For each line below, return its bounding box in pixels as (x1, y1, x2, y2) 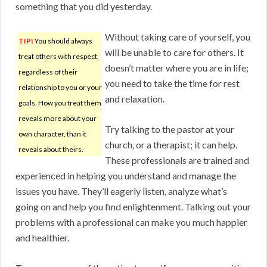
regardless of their (18, 67, 77, 77)
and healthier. (15, 232, 69, 244)
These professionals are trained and (105, 154, 249, 166)
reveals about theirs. (18, 145, 83, 154)
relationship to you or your (18, 83, 102, 92)
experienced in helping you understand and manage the (15, 170, 236, 182)
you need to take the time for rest (105, 77, 240, 89)
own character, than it (18, 129, 86, 139)
